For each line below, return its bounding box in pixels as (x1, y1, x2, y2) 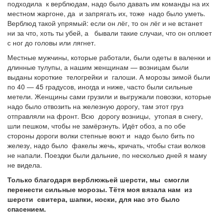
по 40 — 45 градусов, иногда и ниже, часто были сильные (7, 82, 193, 91)
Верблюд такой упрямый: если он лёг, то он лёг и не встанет (7, 18, 202, 28)
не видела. (7, 160, 42, 170)
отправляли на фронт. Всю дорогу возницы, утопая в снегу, (7, 111, 203, 121)
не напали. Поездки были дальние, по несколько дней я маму (7, 150, 207, 160)
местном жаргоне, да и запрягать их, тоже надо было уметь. (7, 8, 209, 18)
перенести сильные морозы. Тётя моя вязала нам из (7, 184, 192, 194)
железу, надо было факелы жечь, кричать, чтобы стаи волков (7, 140, 205, 150)
